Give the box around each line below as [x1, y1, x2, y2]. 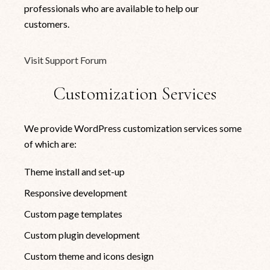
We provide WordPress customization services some [24, 122, 242, 134]
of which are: [24, 137, 77, 149]
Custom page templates [24, 207, 123, 219]
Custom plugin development [24, 228, 140, 240]
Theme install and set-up [24, 165, 125, 177]
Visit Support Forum [24, 54, 107, 66]
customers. [24, 17, 70, 30]
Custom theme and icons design [24, 250, 154, 262]
